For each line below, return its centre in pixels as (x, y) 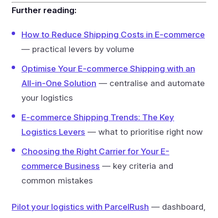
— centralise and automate (151, 83)
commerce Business (61, 166)
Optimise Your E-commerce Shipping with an (108, 68)
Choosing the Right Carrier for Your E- (95, 151)
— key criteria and (136, 166)
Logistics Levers (53, 132)
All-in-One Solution (59, 83)
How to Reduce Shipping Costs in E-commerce (113, 34)
